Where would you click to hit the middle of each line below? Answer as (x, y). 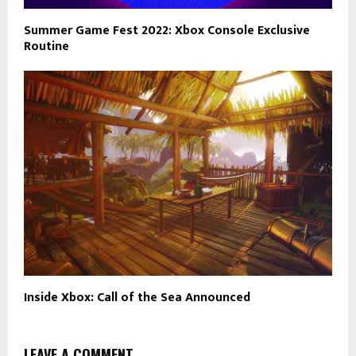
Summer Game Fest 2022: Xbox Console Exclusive (167, 30)
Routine (46, 46)
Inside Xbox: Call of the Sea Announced (137, 298)
